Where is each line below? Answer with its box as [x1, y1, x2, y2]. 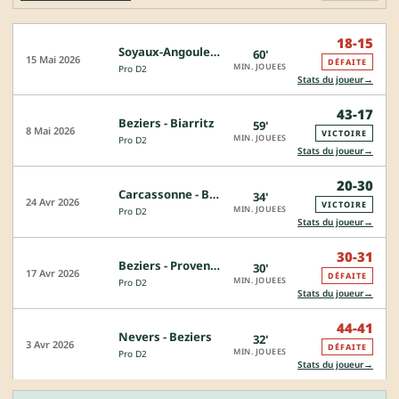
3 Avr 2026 [26, 338, 74, 352]
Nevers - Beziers [118, 329, 212, 346]
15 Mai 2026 [26, 53, 80, 67]
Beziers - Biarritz [118, 115, 214, 132]
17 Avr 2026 [26, 266, 79, 281]
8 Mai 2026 [26, 124, 75, 138]
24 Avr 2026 [26, 195, 79, 209]
